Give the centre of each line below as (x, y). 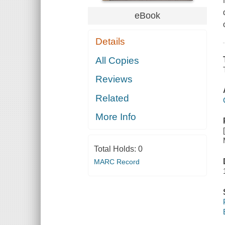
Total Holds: (116, 149)
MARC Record (117, 162)
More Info (116, 117)
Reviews (114, 79)
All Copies (118, 60)
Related (113, 98)
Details (110, 42)
